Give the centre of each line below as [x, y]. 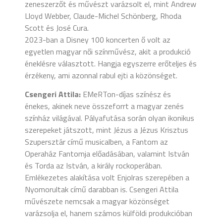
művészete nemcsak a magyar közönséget [97, 201]
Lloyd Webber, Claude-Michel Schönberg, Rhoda [103, 16]
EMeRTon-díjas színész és [126, 94]
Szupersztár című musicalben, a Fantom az [96, 141]
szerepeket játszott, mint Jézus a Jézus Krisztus [107, 130]
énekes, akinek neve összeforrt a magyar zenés [104, 106]
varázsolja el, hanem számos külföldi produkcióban [109, 213]
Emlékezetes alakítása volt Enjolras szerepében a [107, 177]
